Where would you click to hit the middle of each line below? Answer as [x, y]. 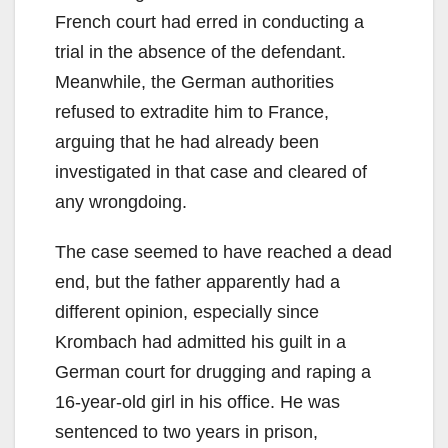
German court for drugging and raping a [213, 372]
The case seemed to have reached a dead [223, 252]
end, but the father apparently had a [197, 282]
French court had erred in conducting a [209, 22]
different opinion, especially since [187, 312]
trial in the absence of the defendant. [200, 52]
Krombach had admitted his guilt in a [200, 342]
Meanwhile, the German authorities [194, 82]
